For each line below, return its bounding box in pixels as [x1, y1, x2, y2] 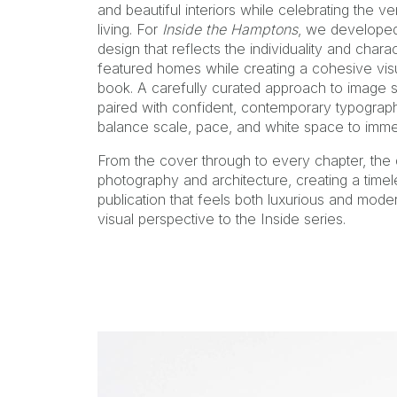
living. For [97, 19, 162, 38]
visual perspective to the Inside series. [97, 209, 346, 228]
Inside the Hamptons [161, 19, 298, 38]
